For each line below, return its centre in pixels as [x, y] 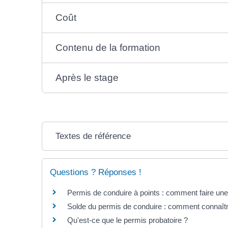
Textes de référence [93, 136]
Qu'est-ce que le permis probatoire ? [127, 220]
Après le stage [87, 77]
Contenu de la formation [108, 47]
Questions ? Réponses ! [96, 172]
